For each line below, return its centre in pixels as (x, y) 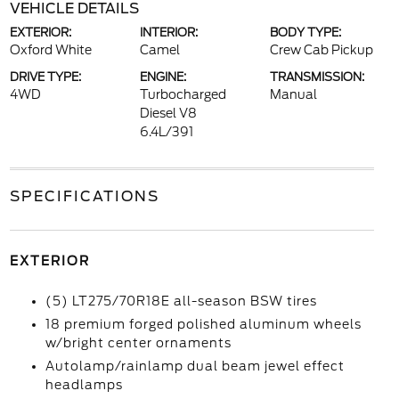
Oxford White (50, 50)
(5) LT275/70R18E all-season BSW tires (181, 301)
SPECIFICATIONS (84, 196)
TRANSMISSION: (318, 77)
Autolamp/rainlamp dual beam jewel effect (195, 366)
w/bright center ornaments (138, 343)
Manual (294, 94)
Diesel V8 (168, 113)
